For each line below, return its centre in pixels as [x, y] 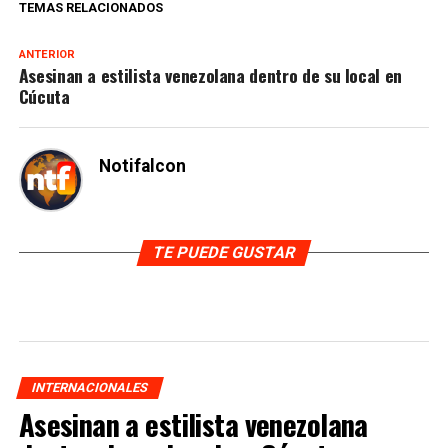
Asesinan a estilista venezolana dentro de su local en [210, 75]
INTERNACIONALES [89, 388]
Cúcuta [44, 96]
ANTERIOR [46, 55]
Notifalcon [142, 166]
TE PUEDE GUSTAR [224, 253]
